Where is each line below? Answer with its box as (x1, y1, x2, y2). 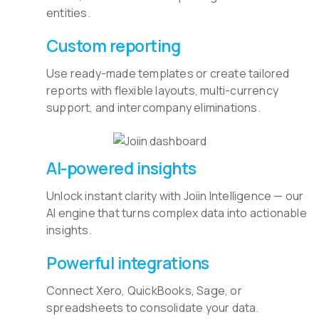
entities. (46, 5, 90, 21)
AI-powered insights (46, 157, 197, 180)
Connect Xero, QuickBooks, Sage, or (46, 283, 242, 299)
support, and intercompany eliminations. (46, 100, 261, 116)
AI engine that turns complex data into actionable (46, 205, 307, 221)
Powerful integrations (46, 251, 209, 275)
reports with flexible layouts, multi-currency (46, 83, 279, 99)
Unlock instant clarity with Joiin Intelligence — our (46, 188, 304, 204)
